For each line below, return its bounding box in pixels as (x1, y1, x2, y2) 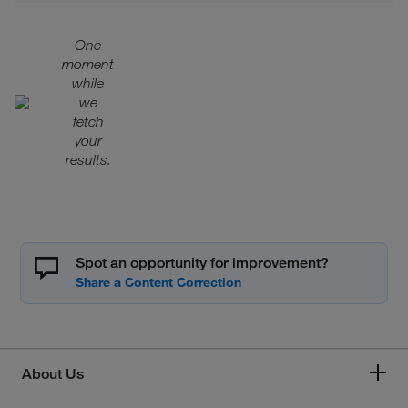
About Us (22, 364, 84, 382)
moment (62, 55, 114, 73)
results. (65, 150, 111, 168)
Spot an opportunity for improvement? (76, 253, 330, 271)
